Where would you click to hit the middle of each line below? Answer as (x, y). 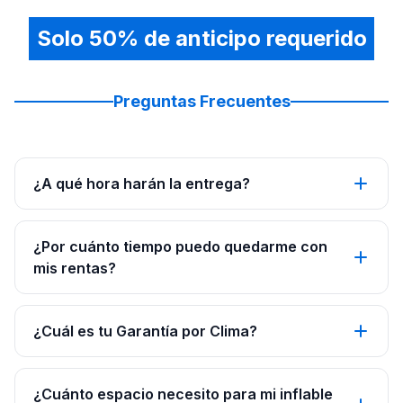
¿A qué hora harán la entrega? (142, 184)
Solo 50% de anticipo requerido (201, 38)
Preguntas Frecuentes (201, 101)
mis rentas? (75, 268)
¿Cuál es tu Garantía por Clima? (145, 331)
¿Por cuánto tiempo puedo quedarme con (180, 246)
